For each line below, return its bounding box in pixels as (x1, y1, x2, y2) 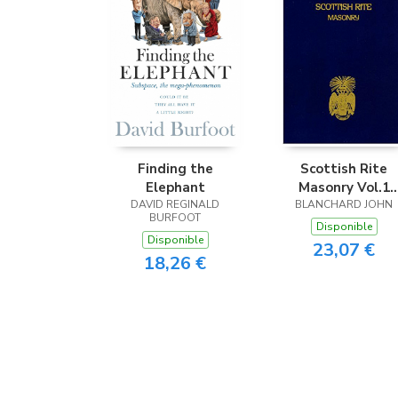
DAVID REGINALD (131, 197, 219, 211)
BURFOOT (149, 211, 201, 225)
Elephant (145, 179, 205, 196)
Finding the (137, 160, 213, 178)
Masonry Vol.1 (298, 179, 390, 196)
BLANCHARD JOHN (295, 197, 393, 211)
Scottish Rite (300, 160, 387, 178)
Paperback (310, 197, 378, 215)
